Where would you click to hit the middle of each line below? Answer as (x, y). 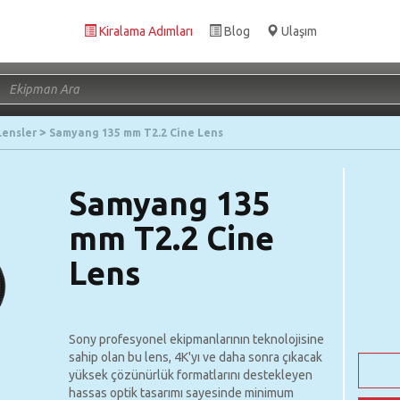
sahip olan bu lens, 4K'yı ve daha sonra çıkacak (196, 357)
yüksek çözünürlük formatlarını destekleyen (191, 375)
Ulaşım (299, 31)
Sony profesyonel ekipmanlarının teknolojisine (197, 339)
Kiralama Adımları (146, 31)
